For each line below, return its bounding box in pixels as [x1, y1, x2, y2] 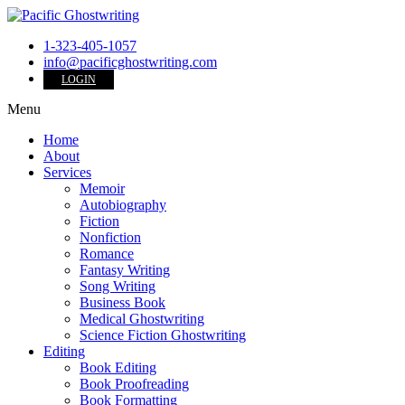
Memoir [80, 181, 125, 196]
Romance [80, 246, 134, 261]
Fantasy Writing [80, 262, 170, 278]
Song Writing [80, 278, 155, 294]
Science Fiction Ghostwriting [80, 327, 246, 343]
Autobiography [80, 197, 166, 212]
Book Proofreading [80, 376, 189, 391]
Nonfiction [80, 230, 141, 245]
